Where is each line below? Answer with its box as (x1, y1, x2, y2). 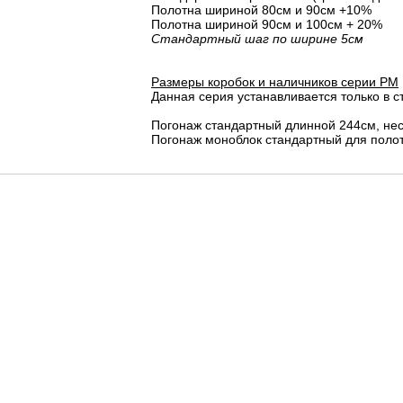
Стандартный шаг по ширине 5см (151, 31, 363, 46)
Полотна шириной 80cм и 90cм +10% (151, 3, 372, 17)
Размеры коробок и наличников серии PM (151, 75, 399, 89)
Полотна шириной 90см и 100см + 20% (151, 17, 382, 31)
